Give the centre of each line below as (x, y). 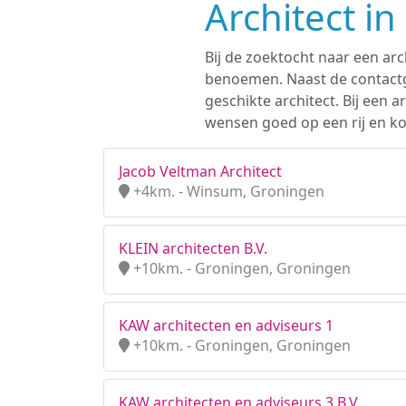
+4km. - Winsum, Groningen (227, 191)
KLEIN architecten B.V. (193, 248)
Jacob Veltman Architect (200, 171)
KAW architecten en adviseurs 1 (226, 325)
